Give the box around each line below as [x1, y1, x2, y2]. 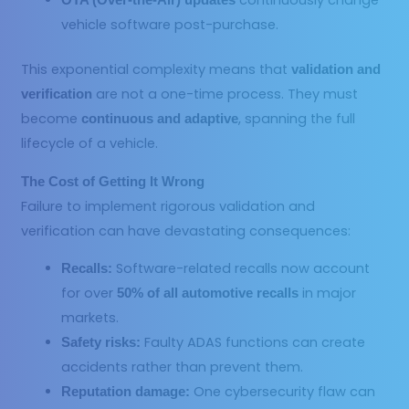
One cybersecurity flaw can [190, 383, 376, 402]
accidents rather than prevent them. [61, 358, 304, 377]
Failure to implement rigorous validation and [21, 196, 316, 215]
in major [299, 284, 357, 303]
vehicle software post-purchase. [61, 16, 279, 35]
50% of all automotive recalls [117, 286, 299, 301]
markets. [61, 309, 120, 328]
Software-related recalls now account [112, 259, 371, 278]
